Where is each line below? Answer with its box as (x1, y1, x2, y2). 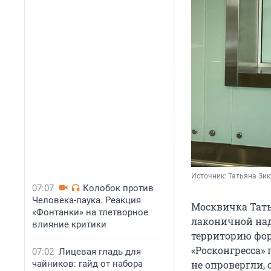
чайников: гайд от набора (32, 258, 143, 269)
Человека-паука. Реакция (32, 195, 141, 206)
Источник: (191, 172, 228, 181)
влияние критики (32, 219, 106, 230)
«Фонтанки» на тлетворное (32, 207, 148, 218)
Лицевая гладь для (59, 246, 141, 257)
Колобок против (83, 183, 154, 194)
